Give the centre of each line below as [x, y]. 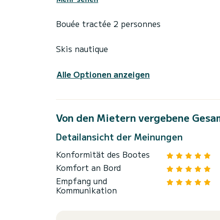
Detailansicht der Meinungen [119, 137]
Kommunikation [86, 190]
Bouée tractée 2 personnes [108, 24]
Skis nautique [82, 49]
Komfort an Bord [88, 168]
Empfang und [82, 181]
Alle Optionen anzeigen [103, 74]
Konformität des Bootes [103, 154]
